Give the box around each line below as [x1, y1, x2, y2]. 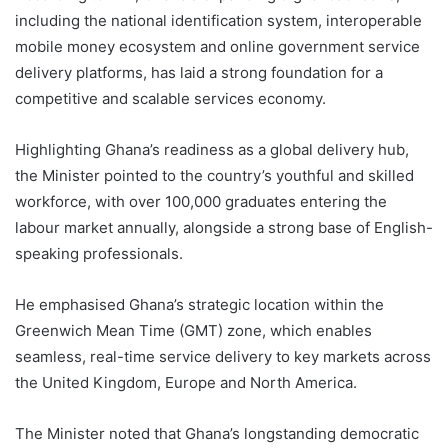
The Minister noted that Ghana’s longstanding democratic [15, 424, 419, 444]
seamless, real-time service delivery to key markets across [15, 347, 431, 367]
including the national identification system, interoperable [15, 11, 422, 31]
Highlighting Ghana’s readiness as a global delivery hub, [15, 140, 409, 160]
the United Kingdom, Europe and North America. [15, 373, 357, 393]
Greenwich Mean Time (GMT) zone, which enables [15, 321, 372, 341]
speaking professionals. [15, 244, 183, 264]
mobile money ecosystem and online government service [15, 37, 420, 57]
